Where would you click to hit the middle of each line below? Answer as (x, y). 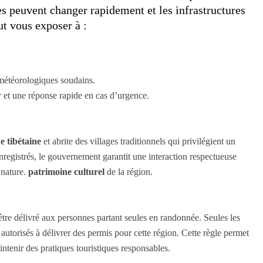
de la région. (129, 171)
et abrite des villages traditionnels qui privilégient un (138, 141)
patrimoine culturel (66, 171)
